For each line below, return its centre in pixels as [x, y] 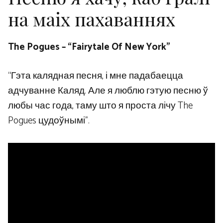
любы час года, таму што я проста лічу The [100, 106]
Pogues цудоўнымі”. [49, 121]
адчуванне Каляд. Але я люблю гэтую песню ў [108, 91]
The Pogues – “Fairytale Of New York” [89, 47]
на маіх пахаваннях [92, 18]
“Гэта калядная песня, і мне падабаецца [96, 76]
